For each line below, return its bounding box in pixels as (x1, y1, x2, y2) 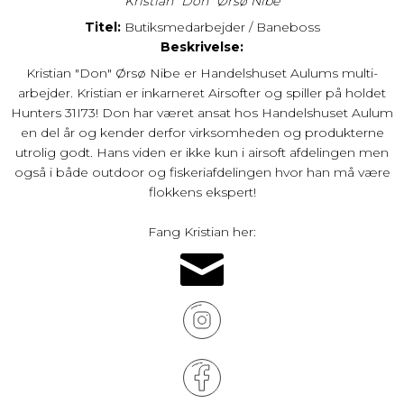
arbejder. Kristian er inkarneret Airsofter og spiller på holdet (18, 85, 386, 102)
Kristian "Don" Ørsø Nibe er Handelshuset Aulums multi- (26, 65, 378, 82)
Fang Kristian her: (148, 224, 256, 241)
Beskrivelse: (161, 39, 243, 56)
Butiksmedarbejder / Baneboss (120, 19, 320, 36)
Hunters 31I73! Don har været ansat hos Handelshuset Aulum (11, 105, 393, 122)
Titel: (84, 19, 121, 36)
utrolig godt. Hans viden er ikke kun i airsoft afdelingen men (15, 144, 389, 161)
